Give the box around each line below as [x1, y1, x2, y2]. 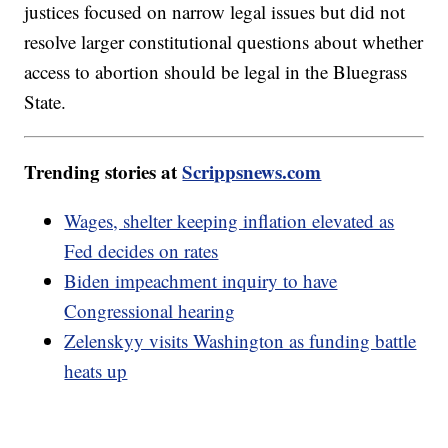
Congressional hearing [64, 298, 236, 324]
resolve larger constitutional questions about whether [24, 29, 424, 55]
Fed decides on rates [64, 238, 219, 264]
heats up [64, 358, 128, 384]
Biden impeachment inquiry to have [64, 268, 338, 294]
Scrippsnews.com [182, 158, 322, 186]
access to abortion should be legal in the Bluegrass [24, 59, 408, 85]
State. [24, 89, 67, 115]
